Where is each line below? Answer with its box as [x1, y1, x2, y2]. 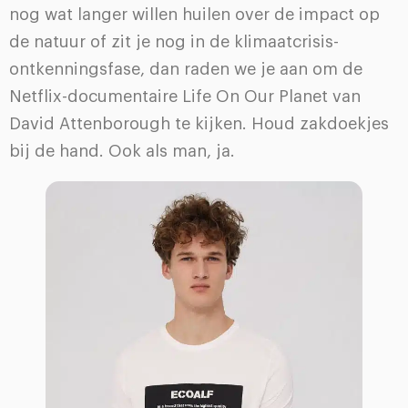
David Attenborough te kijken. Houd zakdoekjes [9, 115, 389, 132]
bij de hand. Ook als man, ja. [9, 142, 235, 159]
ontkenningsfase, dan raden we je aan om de [9, 60, 362, 77]
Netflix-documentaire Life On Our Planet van [9, 87, 361, 105]
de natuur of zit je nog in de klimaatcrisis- [9, 33, 339, 50]
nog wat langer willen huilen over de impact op [9, 5, 380, 23]
